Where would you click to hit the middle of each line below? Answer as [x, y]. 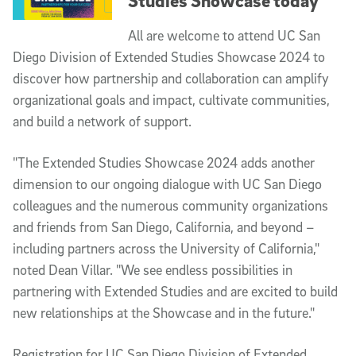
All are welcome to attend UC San [224, 36]
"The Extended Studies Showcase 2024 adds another [164, 163]
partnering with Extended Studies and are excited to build [175, 292]
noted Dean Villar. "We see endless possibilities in [153, 270]
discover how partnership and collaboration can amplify [171, 79]
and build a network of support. [102, 122]
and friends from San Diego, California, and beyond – [164, 227]
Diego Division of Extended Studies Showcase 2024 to [169, 57]
